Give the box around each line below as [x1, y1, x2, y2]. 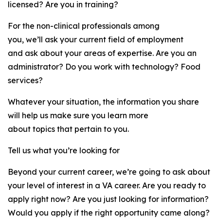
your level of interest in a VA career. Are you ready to [8, 181, 206, 190]
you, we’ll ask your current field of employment [8, 35, 183, 44]
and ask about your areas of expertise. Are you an [8, 48, 197, 58]
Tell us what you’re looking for [8, 145, 122, 155]
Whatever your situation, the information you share [8, 97, 199, 107]
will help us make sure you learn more [8, 110, 148, 120]
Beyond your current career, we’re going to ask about [8, 167, 210, 177]
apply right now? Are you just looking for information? [8, 194, 209, 204]
